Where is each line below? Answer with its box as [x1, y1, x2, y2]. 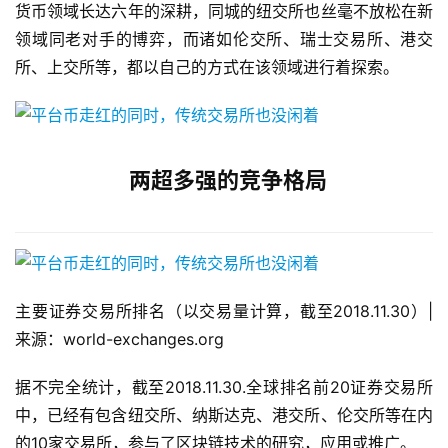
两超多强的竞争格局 [129, 167, 327, 194]
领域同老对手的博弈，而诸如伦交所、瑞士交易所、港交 [15, 29, 433, 50]
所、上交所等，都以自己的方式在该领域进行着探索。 [15, 57, 399, 78]
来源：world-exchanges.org [15, 329, 224, 350]
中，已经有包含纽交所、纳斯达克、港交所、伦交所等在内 [15, 405, 433, 426]
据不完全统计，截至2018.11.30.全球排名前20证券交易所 [15, 377, 433, 398]
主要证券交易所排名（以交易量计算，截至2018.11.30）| [15, 301, 433, 322]
